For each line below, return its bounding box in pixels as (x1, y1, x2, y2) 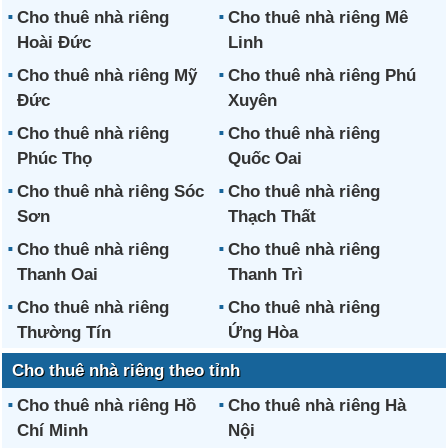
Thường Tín (17, 322, 112, 342)
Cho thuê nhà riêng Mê (227, 7, 408, 27)
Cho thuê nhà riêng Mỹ (17, 65, 198, 85)
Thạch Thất (227, 206, 316, 226)
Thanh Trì (227, 264, 303, 284)
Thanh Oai (17, 264, 99, 284)
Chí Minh (17, 420, 89, 440)
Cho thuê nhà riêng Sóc (17, 181, 205, 201)
